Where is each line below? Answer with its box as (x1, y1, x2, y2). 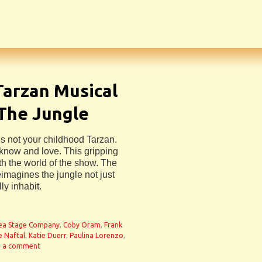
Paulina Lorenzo (70, 232, 123, 239)
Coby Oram (63, 221, 101, 229)
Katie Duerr (29, 232, 66, 239)
